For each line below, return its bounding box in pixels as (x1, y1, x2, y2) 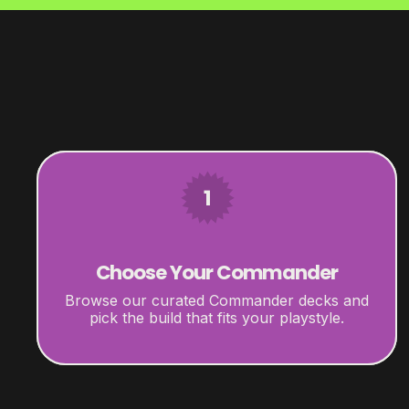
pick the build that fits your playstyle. (89, 308, 344, 327)
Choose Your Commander (95, 258, 339, 286)
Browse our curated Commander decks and (64, 290, 369, 309)
